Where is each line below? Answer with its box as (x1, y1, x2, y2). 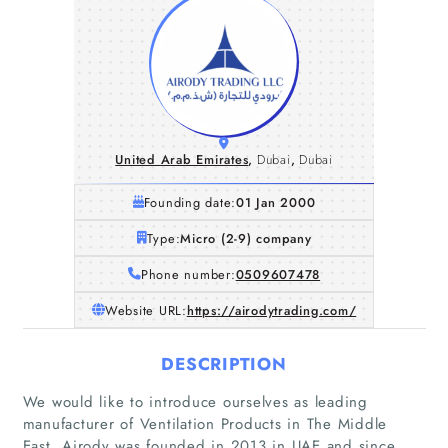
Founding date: (143, 192, 237, 212)
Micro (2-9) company (180, 228, 312, 248)
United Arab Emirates (115, 150, 249, 169)
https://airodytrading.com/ (186, 300, 357, 320)
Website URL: (104, 300, 187, 320)
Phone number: (140, 264, 236, 284)
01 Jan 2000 (236, 192, 316, 212)
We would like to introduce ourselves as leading (22, 390, 368, 413)
